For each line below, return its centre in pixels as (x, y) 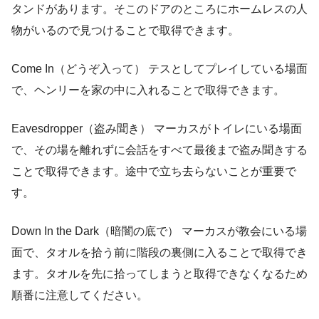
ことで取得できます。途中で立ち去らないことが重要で (154, 172)
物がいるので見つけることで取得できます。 (125, 31)
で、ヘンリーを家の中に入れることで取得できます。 (148, 90)
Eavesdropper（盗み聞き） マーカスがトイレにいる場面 (157, 129)
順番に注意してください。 (80, 296)
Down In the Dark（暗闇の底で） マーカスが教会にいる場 (159, 231)
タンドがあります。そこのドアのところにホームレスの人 (159, 9)
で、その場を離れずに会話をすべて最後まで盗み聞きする (159, 150)
